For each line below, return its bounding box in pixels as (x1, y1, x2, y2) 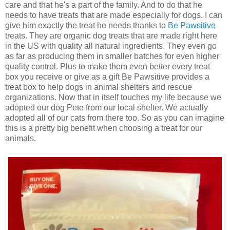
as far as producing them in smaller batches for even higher (5, 52, 219, 61)
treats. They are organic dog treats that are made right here (5, 31, 217, 41)
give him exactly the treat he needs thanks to (5, 21, 168, 30)
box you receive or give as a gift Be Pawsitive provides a (5, 72, 209, 82)
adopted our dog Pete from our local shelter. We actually (5, 103, 208, 112)
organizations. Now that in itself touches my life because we (5, 93, 221, 102)
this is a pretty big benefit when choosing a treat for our (5, 124, 202, 133)
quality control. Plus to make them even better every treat (5, 62, 210, 71)
